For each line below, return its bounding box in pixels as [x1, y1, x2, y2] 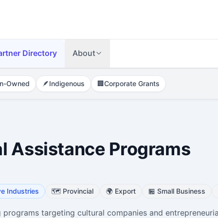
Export [114, 186, 136, 195]
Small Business [157, 186, 205, 195]
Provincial [62, 186, 93, 195]
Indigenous [49, 79, 85, 88]
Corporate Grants [104, 79, 160, 88]
